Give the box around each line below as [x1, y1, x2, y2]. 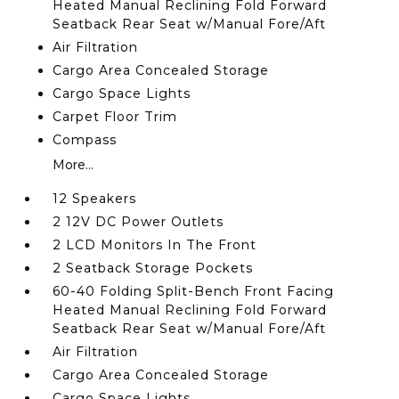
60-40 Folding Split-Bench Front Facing [53, 283, 335, 299]
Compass [53, 132, 118, 148]
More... [53, 157, 94, 173]
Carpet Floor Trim [53, 109, 178, 125]
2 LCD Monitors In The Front [53, 237, 257, 253]
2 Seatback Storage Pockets [53, 260, 254, 276]
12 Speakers [53, 191, 137, 207]
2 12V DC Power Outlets [53, 214, 224, 230]
